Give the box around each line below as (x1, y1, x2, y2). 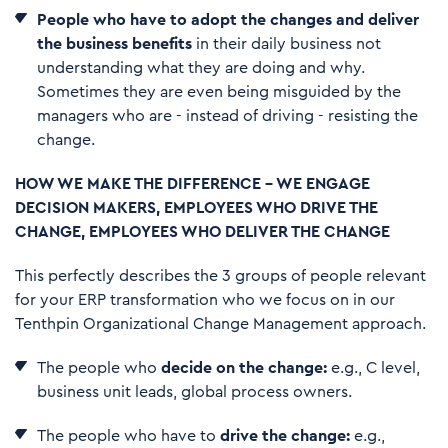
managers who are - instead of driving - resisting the (37, 107, 418, 124)
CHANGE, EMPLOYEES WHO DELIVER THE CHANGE (15, 223, 390, 240)
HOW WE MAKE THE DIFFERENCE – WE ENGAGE (15, 175, 370, 192)
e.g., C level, (327, 359, 420, 376)
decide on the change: (157, 359, 327, 376)
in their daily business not (192, 35, 381, 52)
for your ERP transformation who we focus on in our (15, 291, 395, 308)
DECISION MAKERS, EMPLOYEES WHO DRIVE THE (15, 199, 378, 216)
